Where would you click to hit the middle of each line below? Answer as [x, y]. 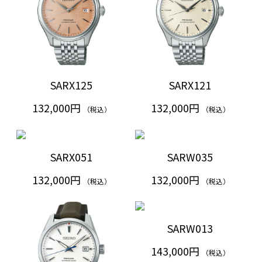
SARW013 [190, 228]
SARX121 [190, 85]
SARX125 [71, 85]
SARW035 [190, 156]
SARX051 [71, 156]
